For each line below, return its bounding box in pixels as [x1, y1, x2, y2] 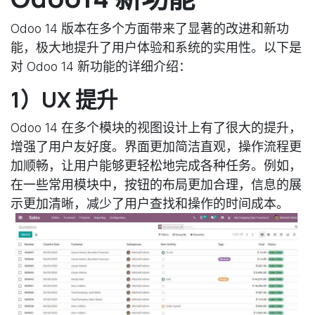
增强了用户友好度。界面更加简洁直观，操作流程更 [11, 139, 302, 154]
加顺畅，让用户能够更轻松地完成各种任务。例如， [11, 157, 302, 173]
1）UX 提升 [11, 84, 117, 114]
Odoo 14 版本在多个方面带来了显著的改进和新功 [11, 20, 289, 36]
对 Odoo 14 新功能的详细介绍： [11, 58, 191, 74]
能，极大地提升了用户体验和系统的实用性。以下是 [11, 39, 302, 55]
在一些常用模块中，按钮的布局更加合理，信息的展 [11, 176, 302, 192]
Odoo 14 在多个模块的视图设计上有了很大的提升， [11, 120, 302, 135]
